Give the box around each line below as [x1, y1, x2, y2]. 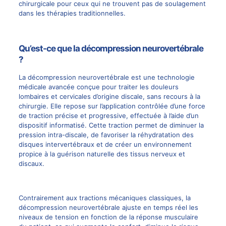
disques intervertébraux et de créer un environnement [18, 140, 192, 148]
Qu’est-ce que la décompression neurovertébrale [18, 43, 203, 53]
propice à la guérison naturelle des [18, 150, 130, 158]
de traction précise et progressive [18, 111, 126, 120]
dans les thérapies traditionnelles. [18, 9, 126, 17]
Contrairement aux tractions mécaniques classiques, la [18, 194, 191, 202]
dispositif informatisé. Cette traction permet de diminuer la [18, 121, 204, 129]
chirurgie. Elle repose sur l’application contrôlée [18, 102, 170, 110]
